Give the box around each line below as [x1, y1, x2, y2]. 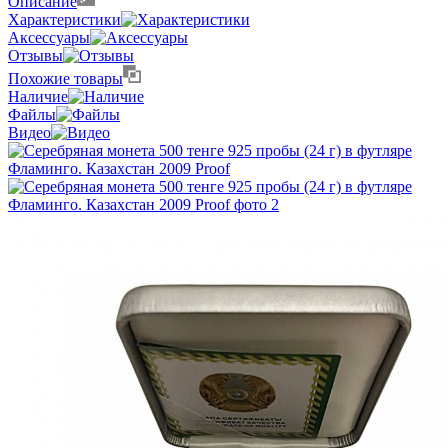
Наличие [8, 87, 68, 105]
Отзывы [8, 46, 63, 64]
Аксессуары [8, 28, 90, 46]
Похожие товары [8, 69, 123, 87]
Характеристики [8, 10, 121, 28]
